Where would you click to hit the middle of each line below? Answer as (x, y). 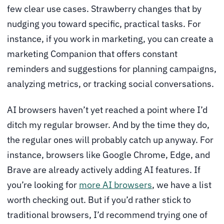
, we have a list (182, 185)
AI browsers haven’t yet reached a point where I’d (107, 110)
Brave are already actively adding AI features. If (104, 170)
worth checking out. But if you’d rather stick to (99, 200)
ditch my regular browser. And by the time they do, (108, 125)
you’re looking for (43, 185)
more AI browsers (115, 185)
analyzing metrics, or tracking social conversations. (110, 84)
